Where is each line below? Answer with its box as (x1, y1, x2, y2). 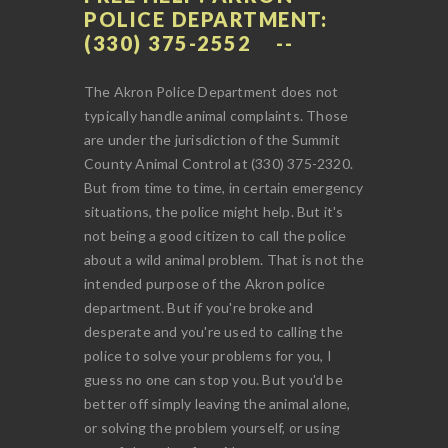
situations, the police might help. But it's (84, 202, 344, 220)
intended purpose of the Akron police (84, 274, 326, 292)
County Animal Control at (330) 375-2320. (84, 154, 353, 172)
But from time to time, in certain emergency (84, 178, 364, 196)
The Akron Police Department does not (84, 82, 339, 100)
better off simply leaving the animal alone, (84, 394, 351, 412)
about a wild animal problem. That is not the (84, 250, 364, 268)
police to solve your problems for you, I (84, 346, 332, 364)
